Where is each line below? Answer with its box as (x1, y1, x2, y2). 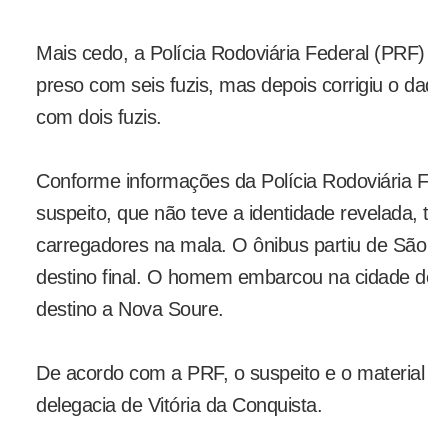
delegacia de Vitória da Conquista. (36, 394, 322, 417)
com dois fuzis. (36, 106, 162, 129)
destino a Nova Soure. (36, 298, 224, 321)
